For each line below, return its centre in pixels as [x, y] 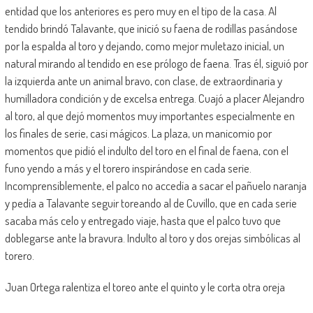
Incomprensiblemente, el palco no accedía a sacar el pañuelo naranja [155, 185]
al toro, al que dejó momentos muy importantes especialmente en [150, 115]
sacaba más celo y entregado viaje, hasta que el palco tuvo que [143, 220]
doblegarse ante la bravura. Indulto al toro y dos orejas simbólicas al [152, 238]
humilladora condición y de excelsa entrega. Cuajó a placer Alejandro [154, 98]
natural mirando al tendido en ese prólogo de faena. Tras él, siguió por [156, 63]
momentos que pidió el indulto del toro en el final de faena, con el [146, 150]
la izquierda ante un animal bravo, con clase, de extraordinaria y [143, 80]
